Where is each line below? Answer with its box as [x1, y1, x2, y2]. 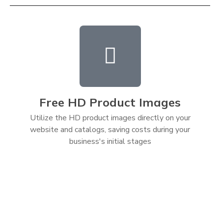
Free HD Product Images [39, 94, 181, 110]
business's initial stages [69, 136, 151, 147]
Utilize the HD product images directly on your [29, 112, 191, 123]
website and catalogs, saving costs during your [30, 124, 190, 135]
